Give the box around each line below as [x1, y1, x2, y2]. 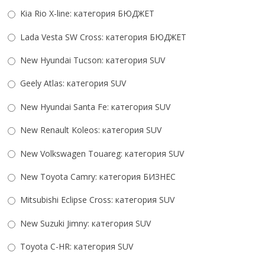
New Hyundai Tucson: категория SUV [17, 54, 165, 66]
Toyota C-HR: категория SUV [17, 241, 133, 253]
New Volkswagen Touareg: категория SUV [17, 147, 184, 159]
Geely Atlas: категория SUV [17, 77, 126, 89]
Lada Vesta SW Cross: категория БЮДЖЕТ [17, 31, 186, 43]
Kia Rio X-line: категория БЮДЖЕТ [17, 8, 154, 20]
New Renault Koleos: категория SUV [17, 124, 161, 136]
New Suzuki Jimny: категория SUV [17, 217, 151, 229]
